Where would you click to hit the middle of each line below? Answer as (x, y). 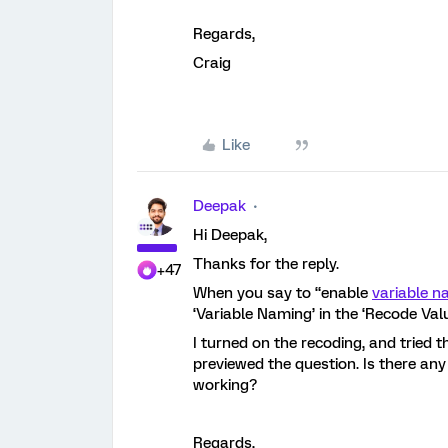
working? (225, 385)
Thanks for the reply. (266, 264)
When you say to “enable (282, 293)
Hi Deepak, (230, 235)
